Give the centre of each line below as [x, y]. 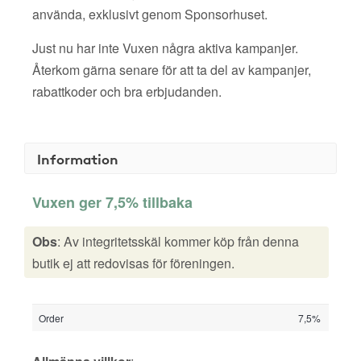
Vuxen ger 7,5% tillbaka [112, 202]
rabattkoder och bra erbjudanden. [127, 91]
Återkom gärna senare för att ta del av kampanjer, [172, 70]
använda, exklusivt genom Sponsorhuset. [150, 14]
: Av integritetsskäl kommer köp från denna [178, 241]
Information [78, 158]
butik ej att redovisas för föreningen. [133, 263]
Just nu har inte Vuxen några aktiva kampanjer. [165, 48]
